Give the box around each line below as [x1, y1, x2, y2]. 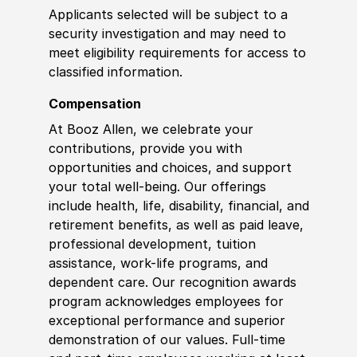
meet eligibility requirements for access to [48, 45, 306, 61]
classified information [48, 64, 179, 80]
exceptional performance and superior [48, 312, 285, 329]
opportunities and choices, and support [48, 159, 292, 176]
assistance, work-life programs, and [48, 255, 268, 272]
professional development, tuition [48, 236, 256, 253]
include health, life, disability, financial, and [48, 198, 309, 214]
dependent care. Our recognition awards [48, 274, 296, 291]
